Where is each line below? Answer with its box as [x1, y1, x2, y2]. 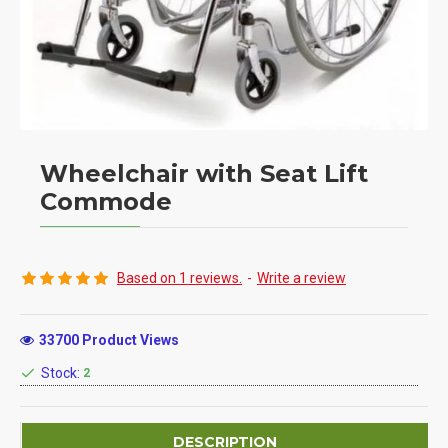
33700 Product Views [39, 332, 179, 348]
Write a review [257, 270, 346, 286]
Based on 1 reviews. [117, 270, 242, 286]
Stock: [41, 364, 80, 381]
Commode [40, 187, 172, 216]
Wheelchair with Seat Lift [40, 159, 368, 188]
